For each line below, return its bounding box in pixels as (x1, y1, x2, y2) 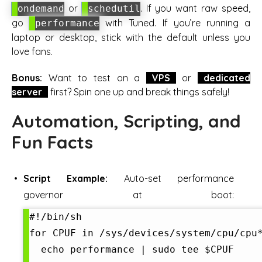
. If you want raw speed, (140, 2, 251, 15)
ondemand (18, 3, 64, 15)
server (12, 85, 42, 98)
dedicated (204, 71, 250, 84)
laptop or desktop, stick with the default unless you (12, 32, 250, 44)
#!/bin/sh (29, 211, 82, 222)
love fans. (12, 46, 53, 58)
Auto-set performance (108, 172, 235, 184)
